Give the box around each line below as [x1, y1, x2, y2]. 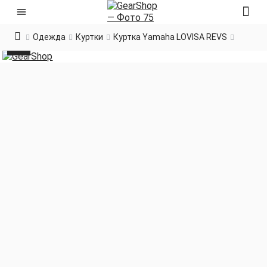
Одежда [33, 32, 66, 42]
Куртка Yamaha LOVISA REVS [113, 32, 227, 42]
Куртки [76, 32, 103, 42]
